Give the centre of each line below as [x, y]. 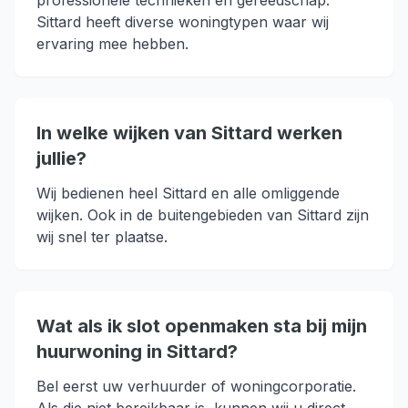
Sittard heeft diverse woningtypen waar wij [183, 22]
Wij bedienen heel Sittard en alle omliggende [188, 193]
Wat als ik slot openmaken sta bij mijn [202, 326]
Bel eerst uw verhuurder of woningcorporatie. [196, 386]
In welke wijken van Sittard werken [189, 133]
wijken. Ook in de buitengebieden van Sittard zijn [203, 215]
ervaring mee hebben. [112, 44]
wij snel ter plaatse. [102, 237]
